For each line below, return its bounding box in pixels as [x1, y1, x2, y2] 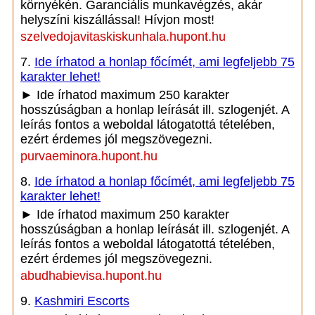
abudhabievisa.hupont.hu [20, 269, 162, 283]
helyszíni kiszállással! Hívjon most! [20, 13, 214, 27]
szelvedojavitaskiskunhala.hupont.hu [20, 30, 226, 44]
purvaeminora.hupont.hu [20, 149, 157, 163]
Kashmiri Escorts [34, 294, 129, 308]
